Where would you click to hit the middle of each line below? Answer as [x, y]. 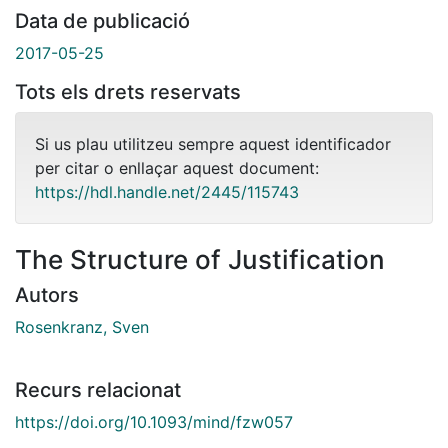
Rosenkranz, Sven [82, 326]
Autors [47, 294]
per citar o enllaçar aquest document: [177, 167]
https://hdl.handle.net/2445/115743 [167, 191]
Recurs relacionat [98, 389]
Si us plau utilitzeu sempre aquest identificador [213, 143]
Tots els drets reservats [128, 91]
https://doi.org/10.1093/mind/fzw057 [154, 421]
